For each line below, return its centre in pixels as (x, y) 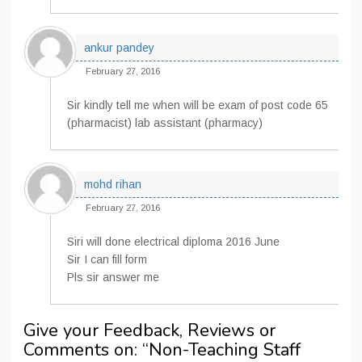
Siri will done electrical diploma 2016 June (173, 242)
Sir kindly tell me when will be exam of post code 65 (198, 105)
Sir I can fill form (107, 259)
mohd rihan (113, 184)
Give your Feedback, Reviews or (149, 330)
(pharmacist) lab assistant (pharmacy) (165, 123)
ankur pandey (119, 48)
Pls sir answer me (113, 277)
